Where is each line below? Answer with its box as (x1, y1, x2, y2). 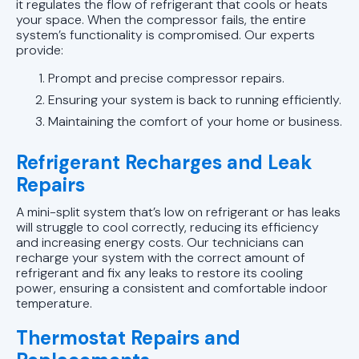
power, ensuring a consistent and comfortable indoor (16, 279, 328, 296)
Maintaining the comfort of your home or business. (48, 112, 342, 130)
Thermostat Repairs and (16, 325, 240, 350)
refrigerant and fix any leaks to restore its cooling (16, 264, 303, 281)
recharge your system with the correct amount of (16, 248, 305, 266)
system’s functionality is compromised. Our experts (16, 26, 315, 43)
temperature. (16, 294, 92, 312)
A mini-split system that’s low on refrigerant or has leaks (16, 203, 341, 220)
